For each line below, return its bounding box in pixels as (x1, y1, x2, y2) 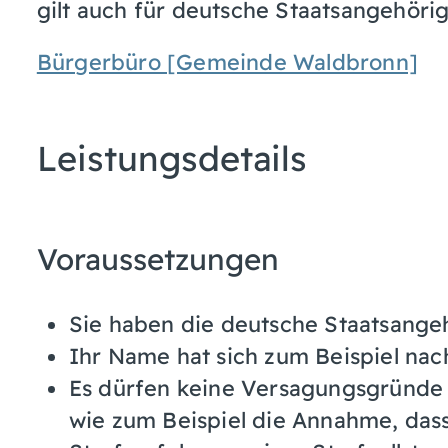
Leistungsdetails (36, 136, 307, 180)
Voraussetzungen (36, 239, 279, 277)
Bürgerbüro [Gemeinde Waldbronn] (36, 47, 418, 75)
